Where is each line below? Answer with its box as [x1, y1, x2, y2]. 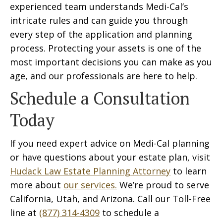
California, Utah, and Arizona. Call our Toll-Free [10, 193, 211, 205]
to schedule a [100, 207, 159, 219]
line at [10, 207, 39, 219]
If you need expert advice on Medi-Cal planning [10, 137, 210, 149]
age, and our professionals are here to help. [10, 70, 197, 82]
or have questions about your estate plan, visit [10, 151, 210, 163]
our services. [63, 179, 117, 191]
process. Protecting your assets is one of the [10, 42, 201, 54]
